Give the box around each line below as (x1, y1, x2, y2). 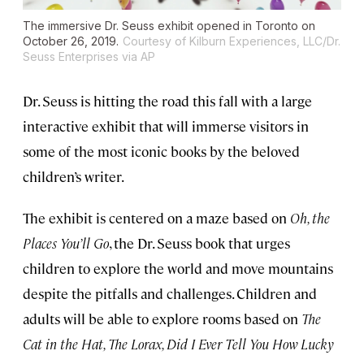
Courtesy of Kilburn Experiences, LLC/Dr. (123, 34, 340, 49)
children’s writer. (23, 167, 124, 186)
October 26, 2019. (23, 34, 119, 49)
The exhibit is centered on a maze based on (23, 209, 290, 227)
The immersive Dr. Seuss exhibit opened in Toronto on (23, 19, 315, 33)
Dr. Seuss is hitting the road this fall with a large (23, 92, 312, 110)
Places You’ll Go (23, 234, 109, 253)
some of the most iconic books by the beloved (23, 142, 300, 161)
